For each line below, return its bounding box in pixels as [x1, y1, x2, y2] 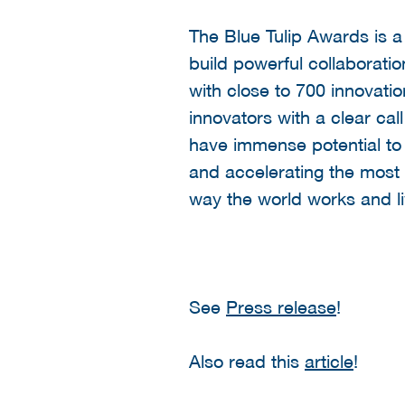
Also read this [189, 349, 305, 372]
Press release [226, 295, 336, 317]
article [305, 349, 353, 372]
